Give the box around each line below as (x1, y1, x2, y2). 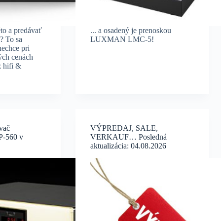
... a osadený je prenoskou (90, 26, 172, 35)
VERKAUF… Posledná (90, 133, 167, 142)
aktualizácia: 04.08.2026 (90, 142, 167, 150)
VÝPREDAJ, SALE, (90, 124, 158, 133)
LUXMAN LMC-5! (90, 35, 154, 44)
